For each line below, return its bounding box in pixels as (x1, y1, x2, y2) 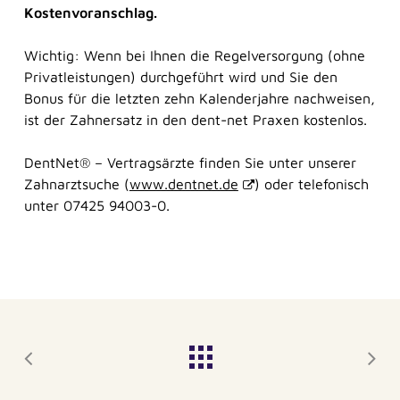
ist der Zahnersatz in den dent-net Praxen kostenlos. (23, 112, 367, 128)
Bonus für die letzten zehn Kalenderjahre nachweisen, (23, 90, 375, 106)
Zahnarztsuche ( (23, 176, 129, 192)
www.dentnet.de (129, 176, 238, 192)
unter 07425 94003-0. (23, 197, 170, 213)
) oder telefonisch (254, 176, 369, 192)
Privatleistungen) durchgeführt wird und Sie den (23, 69, 337, 85)
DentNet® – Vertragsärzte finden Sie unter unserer (23, 154, 356, 171)
